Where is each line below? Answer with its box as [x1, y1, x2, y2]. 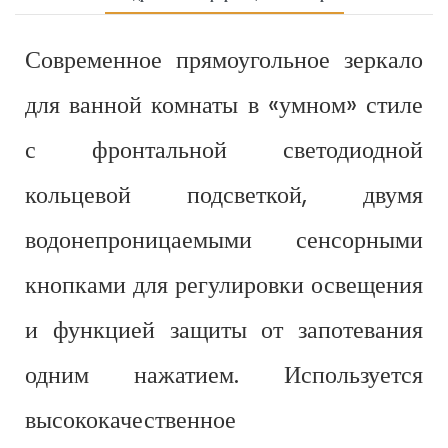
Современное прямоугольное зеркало [25, 43, 423, 77]
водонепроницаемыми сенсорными [25, 223, 423, 257]
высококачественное [25, 403, 236, 437]
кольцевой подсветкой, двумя [25, 178, 423, 212]
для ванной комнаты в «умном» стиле [25, 88, 423, 122]
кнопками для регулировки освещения [25, 268, 423, 302]
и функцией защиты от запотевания [25, 313, 423, 347]
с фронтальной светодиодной [25, 133, 423, 167]
